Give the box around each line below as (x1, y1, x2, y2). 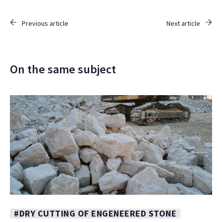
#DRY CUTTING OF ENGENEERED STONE (14, 208, 176, 220)
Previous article (22, 19, 68, 28)
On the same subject (10, 61, 116, 77)
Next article (166, 19, 200, 28)
